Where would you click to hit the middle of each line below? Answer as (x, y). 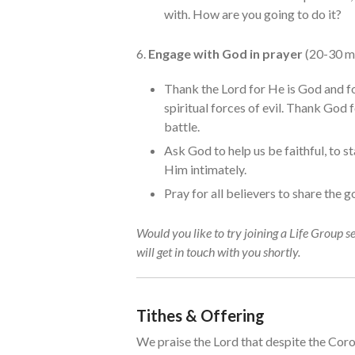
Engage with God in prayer (225, 53)
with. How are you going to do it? (253, 13)
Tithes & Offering (200, 315)
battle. (182, 126)
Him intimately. (205, 169)
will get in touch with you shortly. (218, 251)
